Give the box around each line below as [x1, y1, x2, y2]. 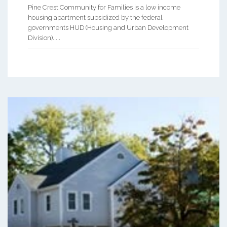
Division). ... [28, 33, 60, 42]
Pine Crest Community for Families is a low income [28, 3, 180, 11]
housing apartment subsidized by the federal [28, 13, 163, 21]
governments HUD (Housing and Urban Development [28, 23, 188, 31]
